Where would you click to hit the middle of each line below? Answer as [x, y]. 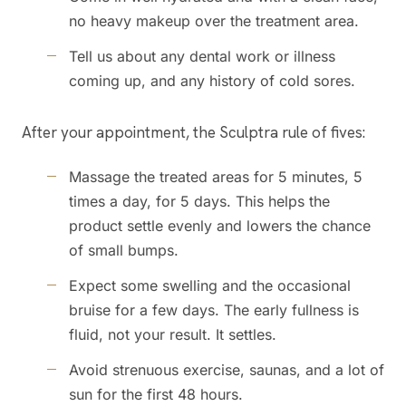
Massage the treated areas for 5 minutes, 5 [216, 177]
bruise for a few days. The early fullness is [214, 310]
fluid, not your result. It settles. [173, 335]
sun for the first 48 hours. [156, 395]
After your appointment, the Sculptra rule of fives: [193, 133]
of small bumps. [124, 251]
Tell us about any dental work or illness [202, 57]
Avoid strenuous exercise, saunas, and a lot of [227, 370]
